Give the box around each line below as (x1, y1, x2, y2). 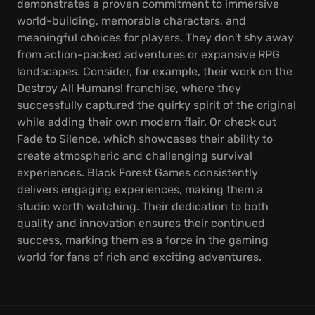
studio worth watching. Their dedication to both (17, 200, 269, 213)
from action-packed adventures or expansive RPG (17, 48, 280, 61)
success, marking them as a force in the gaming (17, 233, 269, 247)
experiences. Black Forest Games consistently (17, 166, 258, 179)
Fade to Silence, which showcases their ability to (17, 132, 273, 146)
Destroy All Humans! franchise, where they (17, 82, 241, 95)
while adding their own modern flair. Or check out (17, 115, 276, 129)
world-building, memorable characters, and (17, 14, 246, 27)
